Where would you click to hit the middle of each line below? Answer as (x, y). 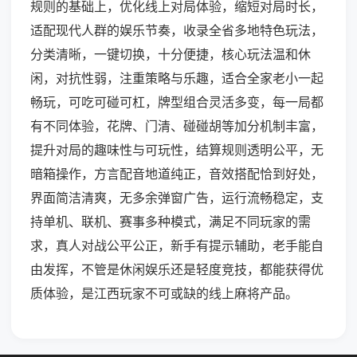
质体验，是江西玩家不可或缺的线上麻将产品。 (164, 294)
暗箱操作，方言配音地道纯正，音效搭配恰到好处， (177, 174)
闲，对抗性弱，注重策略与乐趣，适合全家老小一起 (177, 78)
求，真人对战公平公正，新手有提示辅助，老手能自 (177, 246)
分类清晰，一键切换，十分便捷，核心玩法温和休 (171, 55)
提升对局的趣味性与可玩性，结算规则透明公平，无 (177, 150)
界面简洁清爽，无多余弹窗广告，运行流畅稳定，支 (177, 198)
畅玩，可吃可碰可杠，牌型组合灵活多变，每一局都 (177, 102)
